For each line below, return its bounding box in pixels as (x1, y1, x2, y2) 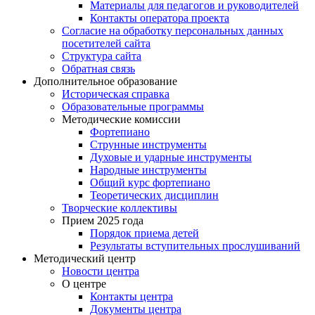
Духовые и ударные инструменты (90, 151, 252, 164)
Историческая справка (62, 88, 169, 101)
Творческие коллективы (62, 202, 177, 214)
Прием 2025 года (62, 214, 143, 227)
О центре (62, 278, 106, 290)
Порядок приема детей (90, 227, 199, 240)
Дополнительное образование (34, 75, 177, 88)
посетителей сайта (62, 37, 150, 50)
